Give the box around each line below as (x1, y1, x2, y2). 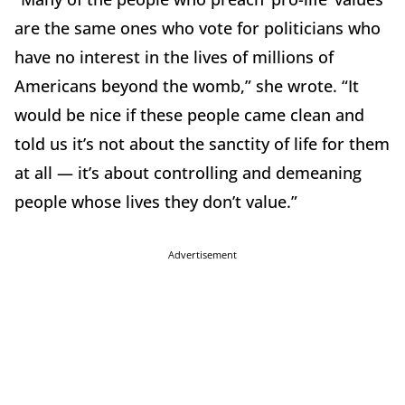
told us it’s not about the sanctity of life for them (14, 132, 390, 155)
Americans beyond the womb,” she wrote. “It (14, 74, 359, 97)
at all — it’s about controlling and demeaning (14, 161, 362, 184)
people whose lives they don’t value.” (14, 190, 297, 212)
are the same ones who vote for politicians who (14, 16, 381, 39)
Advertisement (168, 247, 237, 261)
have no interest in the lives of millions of (14, 45, 334, 68)
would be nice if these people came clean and (14, 103, 364, 126)
